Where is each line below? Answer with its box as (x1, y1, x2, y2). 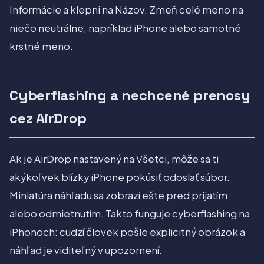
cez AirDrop (9, 109, 87, 128)
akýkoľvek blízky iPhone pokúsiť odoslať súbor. (9, 171, 230, 184)
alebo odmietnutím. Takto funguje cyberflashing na (9, 207, 250, 220)
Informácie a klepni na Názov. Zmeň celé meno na (9, 4, 243, 16)
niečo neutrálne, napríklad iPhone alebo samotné (9, 22, 241, 35)
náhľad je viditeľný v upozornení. (9, 244, 162, 257)
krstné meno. (9, 40, 73, 53)
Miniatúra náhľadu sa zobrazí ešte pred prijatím (9, 189, 227, 202)
